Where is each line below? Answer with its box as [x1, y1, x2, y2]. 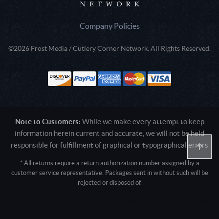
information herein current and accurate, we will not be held [15, 129, 204, 137]
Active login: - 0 [88, 188, 131, 196]
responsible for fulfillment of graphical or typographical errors [11, 140, 208, 149]
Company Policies [79, 21, 140, 30]
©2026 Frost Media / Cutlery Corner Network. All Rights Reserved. [8, 44, 211, 52]
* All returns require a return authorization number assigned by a [20, 159, 199, 167]
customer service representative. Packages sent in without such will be [11, 169, 208, 176]
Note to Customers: [15, 117, 81, 126]
